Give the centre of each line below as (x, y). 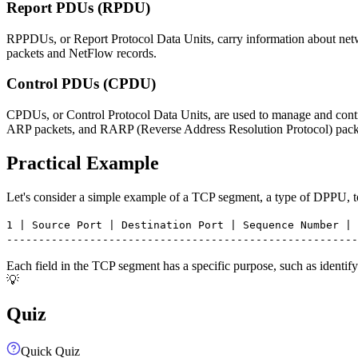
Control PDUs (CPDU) (81, 84)
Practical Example (83, 163)
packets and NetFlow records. (82, 53)
